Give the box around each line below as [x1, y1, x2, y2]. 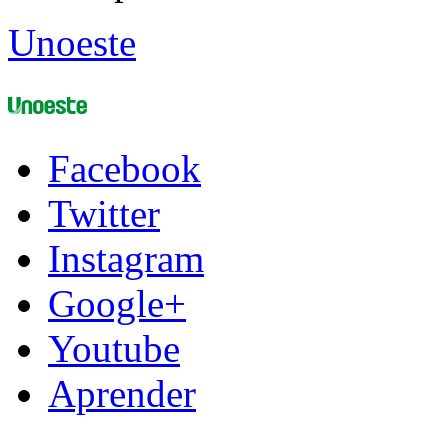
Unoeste [8, 21, 136, 65]
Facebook [48, 147, 201, 191]
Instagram [48, 237, 204, 281]
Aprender [48, 372, 196, 416]
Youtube [48, 327, 180, 371]
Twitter [48, 192, 160, 236]
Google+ [48, 282, 186, 326]
